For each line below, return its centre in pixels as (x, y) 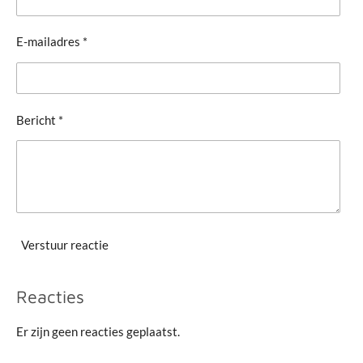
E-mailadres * (52, 42)
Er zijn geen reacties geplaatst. (98, 332)
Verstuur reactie (65, 244)
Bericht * (40, 120)
